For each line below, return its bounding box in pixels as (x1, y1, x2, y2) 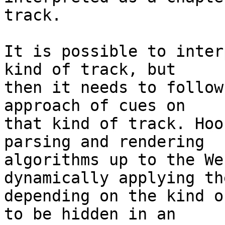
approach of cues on (4, 96, 185, 115)
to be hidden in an (4, 205, 176, 223)
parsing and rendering (4, 133, 204, 151)
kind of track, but (4, 60, 176, 79)
